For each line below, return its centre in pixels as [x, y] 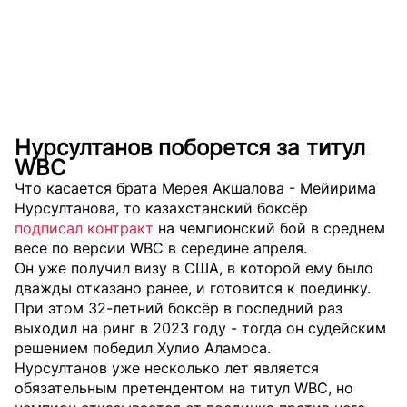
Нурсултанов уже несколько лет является [167, 367]
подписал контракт [84, 228]
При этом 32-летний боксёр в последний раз [179, 308]
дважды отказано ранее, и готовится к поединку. [193, 288]
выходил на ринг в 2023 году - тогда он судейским [200, 328]
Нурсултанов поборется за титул [190, 147]
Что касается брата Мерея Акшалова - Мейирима [195, 188]
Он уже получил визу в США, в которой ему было [194, 268]
